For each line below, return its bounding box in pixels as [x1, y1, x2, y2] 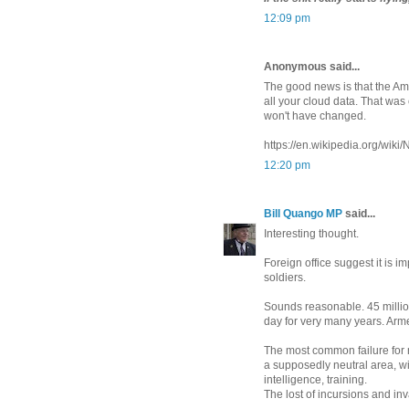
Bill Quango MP [264, 206, 342, 220]
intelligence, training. [264, 372, 367, 386]
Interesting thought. [264, 226, 359, 240]
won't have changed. [264, 109, 366, 122]
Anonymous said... [264, 59, 360, 73]
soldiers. [264, 270, 306, 284]
